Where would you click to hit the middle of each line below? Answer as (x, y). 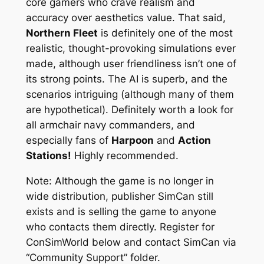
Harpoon (132, 141)
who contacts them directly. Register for (120, 227)
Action (194, 141)
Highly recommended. (125, 156)
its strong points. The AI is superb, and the (126, 79)
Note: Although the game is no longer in (120, 181)
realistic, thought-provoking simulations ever (131, 49)
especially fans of (68, 141)
